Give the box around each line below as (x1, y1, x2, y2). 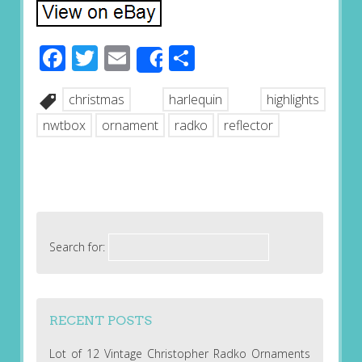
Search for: (48, 238, 105, 255)
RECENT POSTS (48, 312, 152, 328)
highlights (267, 90, 320, 109)
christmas (68, 90, 124, 109)
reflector (223, 116, 273, 135)
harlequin (168, 90, 222, 109)
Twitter (97, 40, 181, 76)
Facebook (65, 40, 178, 76)
